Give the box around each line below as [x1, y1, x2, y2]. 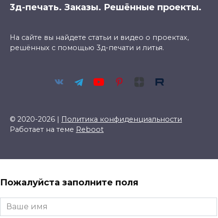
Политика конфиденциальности [61, 114, 182, 124]
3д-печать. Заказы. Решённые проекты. [10, 2, 201, 13]
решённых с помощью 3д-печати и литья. [10, 43, 164, 53]
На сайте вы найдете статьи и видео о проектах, [10, 33, 189, 42]
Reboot [76, 125, 104, 134]
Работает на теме [10, 125, 76, 134]
